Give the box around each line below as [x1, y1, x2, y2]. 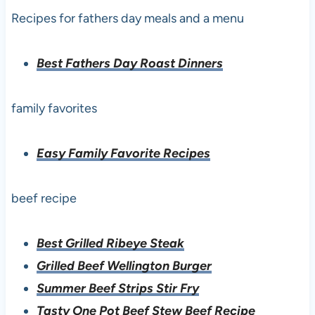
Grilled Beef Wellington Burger [36, 258, 212, 274]
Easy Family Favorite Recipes [36, 146, 210, 162]
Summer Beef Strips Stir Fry [36, 281, 199, 297]
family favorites [11, 101, 97, 117]
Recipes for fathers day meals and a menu [11, 11, 244, 27]
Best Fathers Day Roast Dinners [36, 56, 223, 72]
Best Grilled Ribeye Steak [36, 236, 184, 252]
